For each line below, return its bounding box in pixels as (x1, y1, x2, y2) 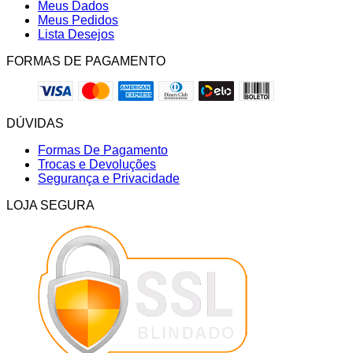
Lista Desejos (38, 28, 114, 42)
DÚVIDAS (6, 117, 64, 131)
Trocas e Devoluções (38, 158, 156, 172)
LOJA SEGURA (6, 199, 95, 213)
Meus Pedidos (38, 13, 118, 28)
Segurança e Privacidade (38, 172, 180, 186)
